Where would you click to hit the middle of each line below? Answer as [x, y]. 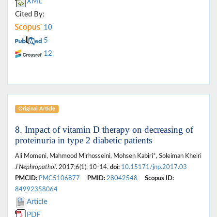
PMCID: [26, 178]
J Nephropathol [35, 167]
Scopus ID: [159, 178]
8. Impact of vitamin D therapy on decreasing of [104, 129]
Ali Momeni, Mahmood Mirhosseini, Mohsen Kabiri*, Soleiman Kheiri [108, 156]
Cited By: [30, 14]
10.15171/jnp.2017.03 [154, 167]
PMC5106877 [59, 178]
